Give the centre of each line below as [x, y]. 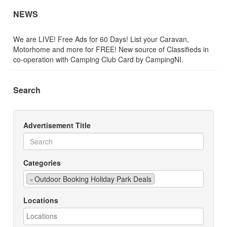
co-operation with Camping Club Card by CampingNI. [98, 59]
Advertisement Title [57, 125]
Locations [41, 200]
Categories [42, 163]
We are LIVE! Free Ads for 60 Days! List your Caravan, [101, 39]
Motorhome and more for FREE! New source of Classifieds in [111, 49]
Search [27, 90]
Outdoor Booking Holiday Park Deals [93, 179]
